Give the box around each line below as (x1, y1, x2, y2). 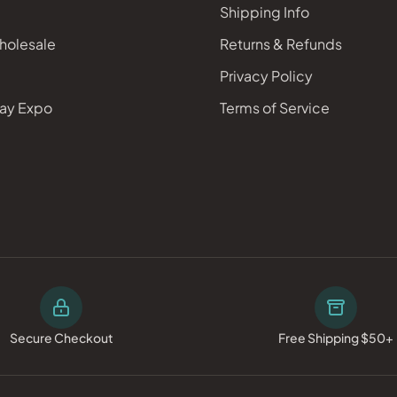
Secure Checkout (9, 330, 113, 346)
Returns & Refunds (220, 35, 342, 53)
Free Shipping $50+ (278, 330, 393, 346)
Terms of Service (220, 98, 330, 117)
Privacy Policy (220, 66, 313, 85)
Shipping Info (220, 3, 309, 21)
